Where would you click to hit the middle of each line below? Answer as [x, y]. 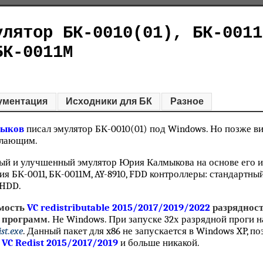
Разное [187, 101]
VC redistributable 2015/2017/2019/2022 [119, 208]
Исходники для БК [109, 101]
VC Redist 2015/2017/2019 [60, 243]
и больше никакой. [159, 243]
